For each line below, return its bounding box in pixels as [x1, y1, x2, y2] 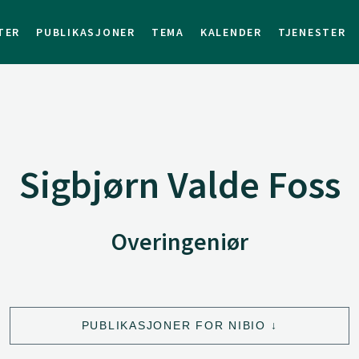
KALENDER [200, 25, 262, 39]
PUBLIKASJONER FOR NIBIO [81, 318, 266, 332]
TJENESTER [277, 25, 346, 39]
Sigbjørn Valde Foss [18, 160, 341, 208]
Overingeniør [111, 226, 248, 256]
